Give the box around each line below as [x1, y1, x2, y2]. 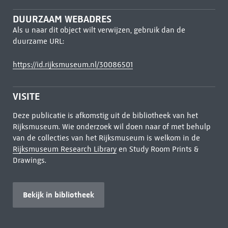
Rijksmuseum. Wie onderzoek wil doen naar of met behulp [12, 122, 211, 131]
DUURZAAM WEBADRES [12, 13, 111, 25]
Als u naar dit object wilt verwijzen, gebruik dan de [12, 25, 185, 35]
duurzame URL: [12, 37, 64, 46]
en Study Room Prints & [116, 145, 198, 154]
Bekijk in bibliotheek [22, 190, 94, 199]
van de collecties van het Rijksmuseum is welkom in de [12, 133, 200, 142]
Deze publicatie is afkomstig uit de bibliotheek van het [12, 111, 198, 120]
